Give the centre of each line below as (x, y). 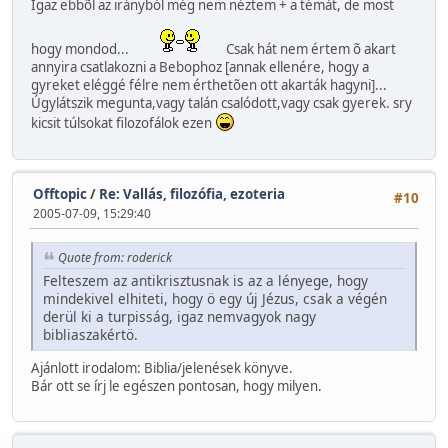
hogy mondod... (81, 49)
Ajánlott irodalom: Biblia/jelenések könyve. (162, 367)
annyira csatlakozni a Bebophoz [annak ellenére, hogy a (200, 67)
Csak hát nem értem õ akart (309, 49)
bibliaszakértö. (90, 334)
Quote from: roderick (115, 258)
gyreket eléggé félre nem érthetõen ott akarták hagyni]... (209, 85)
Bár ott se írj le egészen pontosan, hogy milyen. (176, 385)
